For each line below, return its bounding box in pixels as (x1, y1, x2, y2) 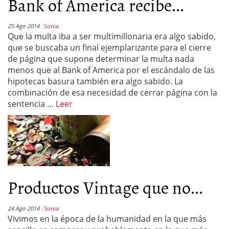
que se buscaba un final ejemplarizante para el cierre (8, 42, 211, 53)
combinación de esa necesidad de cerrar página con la (8, 87, 217, 98)
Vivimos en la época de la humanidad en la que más (8, 213, 207, 224)
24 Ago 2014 (8, 204, 39, 212)
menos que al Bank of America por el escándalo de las (8, 64, 215, 76)
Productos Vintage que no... (8, 174, 203, 200)
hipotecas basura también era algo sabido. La (8, 76, 183, 87)
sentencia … (8, 98, 56, 109)
